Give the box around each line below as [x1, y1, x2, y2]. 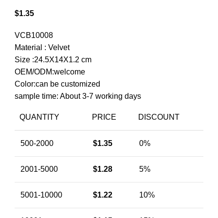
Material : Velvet [15, 43, 70, 52]
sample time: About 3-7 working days [15, 92, 141, 100]
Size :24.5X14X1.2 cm [15, 55, 91, 64]
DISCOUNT [138, 113, 180, 121]
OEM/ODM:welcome [15, 68, 85, 76]
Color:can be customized [15, 80, 100, 88]
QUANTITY [19, 113, 59, 121]
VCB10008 [15, 31, 53, 39]
